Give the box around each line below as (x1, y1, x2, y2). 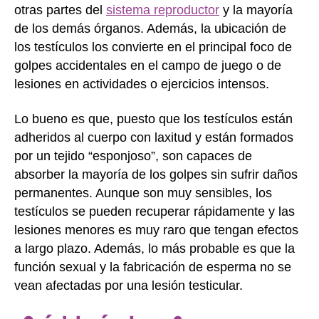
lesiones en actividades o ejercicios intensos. (14, 77, 269, 91)
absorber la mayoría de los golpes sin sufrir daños (14, 167, 298, 182)
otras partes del (14, 3, 106, 17)
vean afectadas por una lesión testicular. (14, 278, 243, 293)
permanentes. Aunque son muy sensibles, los (14, 185, 272, 200)
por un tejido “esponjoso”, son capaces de (14, 148, 252, 163)
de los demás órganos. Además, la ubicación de (14, 21, 286, 36)
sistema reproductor (106, 3, 219, 17)
